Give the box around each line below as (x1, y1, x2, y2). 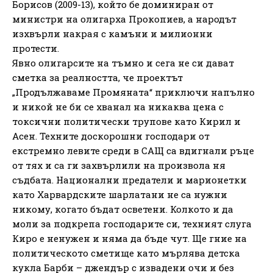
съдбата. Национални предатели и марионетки (12, 173, 247, 186)
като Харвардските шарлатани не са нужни (12, 188, 227, 200)
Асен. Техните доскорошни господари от (12, 129, 210, 142)
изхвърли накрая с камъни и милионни (12, 27, 213, 40)
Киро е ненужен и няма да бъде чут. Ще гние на (12, 232, 247, 244)
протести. (12, 41, 59, 54)
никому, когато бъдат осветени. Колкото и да (12, 202, 233, 215)
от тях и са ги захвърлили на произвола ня (12, 158, 225, 171)
